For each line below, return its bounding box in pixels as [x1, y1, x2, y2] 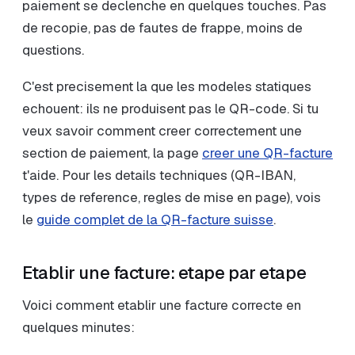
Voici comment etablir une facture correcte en [22, 296, 301, 314]
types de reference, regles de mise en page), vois [22, 189, 321, 206]
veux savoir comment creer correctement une [22, 122, 302, 139]
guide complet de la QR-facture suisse [36, 211, 273, 228]
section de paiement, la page [22, 144, 202, 162]
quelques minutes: [22, 319, 135, 336]
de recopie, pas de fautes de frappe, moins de [22, 19, 303, 36]
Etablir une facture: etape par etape [22, 261, 307, 284]
